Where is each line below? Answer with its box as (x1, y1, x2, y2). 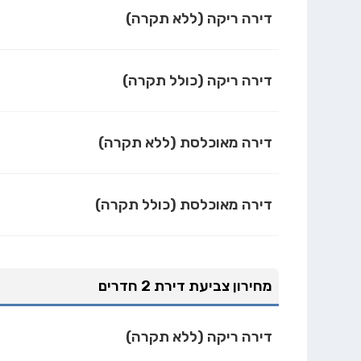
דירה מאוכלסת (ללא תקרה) (98, 134, 273, 152)
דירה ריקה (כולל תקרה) (122, 72, 273, 90)
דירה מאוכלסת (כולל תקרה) (95, 196, 273, 214)
